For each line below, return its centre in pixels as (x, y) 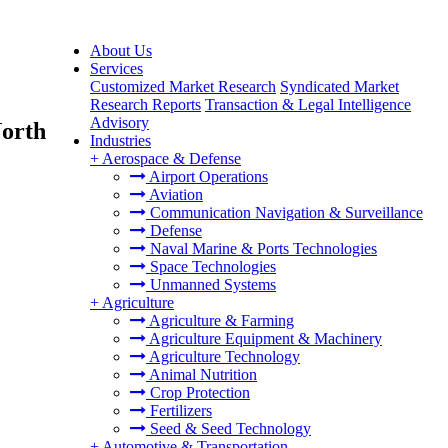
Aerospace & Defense (171, 158)
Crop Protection (198, 392)
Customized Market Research (183, 86)
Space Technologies (211, 266)
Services (116, 68)
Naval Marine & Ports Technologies (261, 248)
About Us (121, 50)
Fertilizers (179, 410)
